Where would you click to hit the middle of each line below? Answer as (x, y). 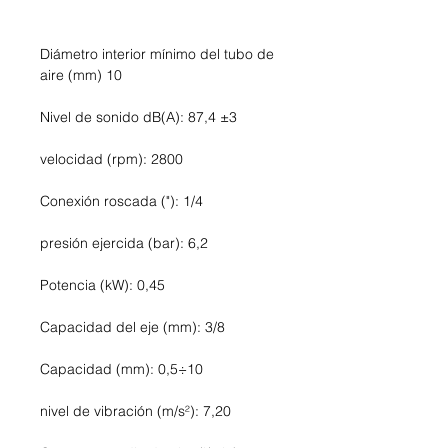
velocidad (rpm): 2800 (111, 159)
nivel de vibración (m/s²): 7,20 (135, 411)
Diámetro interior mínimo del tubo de (157, 54)
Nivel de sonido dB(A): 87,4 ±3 (138, 117)
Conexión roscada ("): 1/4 (121, 201)
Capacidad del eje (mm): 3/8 (132, 327)
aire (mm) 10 (81, 75)
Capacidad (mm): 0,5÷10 (121, 369)
